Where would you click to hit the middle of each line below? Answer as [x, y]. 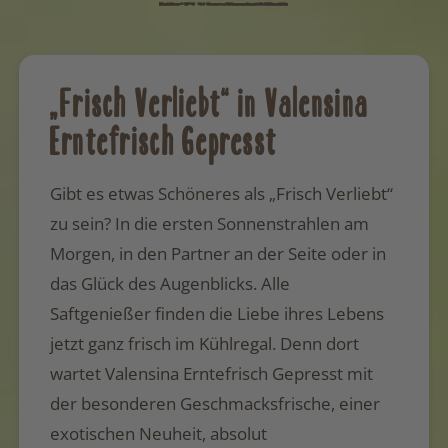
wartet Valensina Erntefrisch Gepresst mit [211, 374]
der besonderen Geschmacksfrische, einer [214, 404]
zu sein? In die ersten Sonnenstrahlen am [209, 224]
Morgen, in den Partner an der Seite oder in [217, 254]
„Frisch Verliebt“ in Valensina [209, 104]
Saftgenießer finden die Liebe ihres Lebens [216, 314]
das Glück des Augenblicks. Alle [169, 284]
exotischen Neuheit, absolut [158, 434]
